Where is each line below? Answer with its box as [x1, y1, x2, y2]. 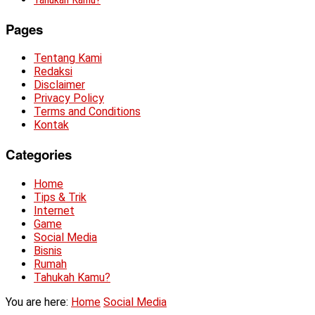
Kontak [34, 118, 69, 132]
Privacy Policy [34, 91, 104, 105]
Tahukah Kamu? [34, 270, 110, 284]
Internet [34, 203, 75, 217]
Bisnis [34, 243, 62, 257]
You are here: [6, 295, 68, 309]
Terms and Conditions [34, 105, 141, 119]
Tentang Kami [34, 51, 102, 65]
